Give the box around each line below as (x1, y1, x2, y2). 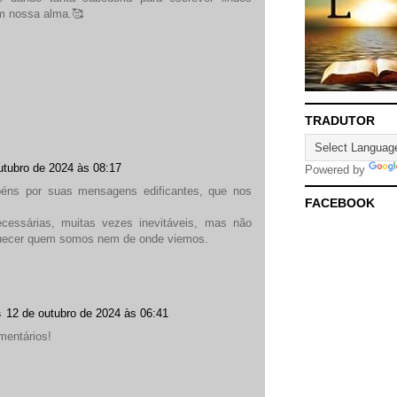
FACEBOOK (305, 196, 375, 211)
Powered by (305, 163, 369, 177)
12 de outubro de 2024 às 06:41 (6, 307, 168, 320)
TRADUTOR (305, 113, 375, 128)
